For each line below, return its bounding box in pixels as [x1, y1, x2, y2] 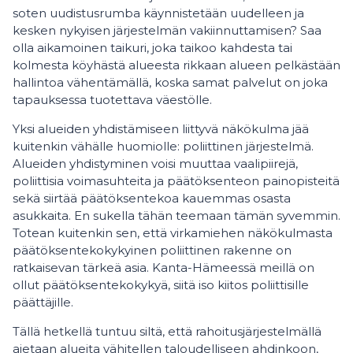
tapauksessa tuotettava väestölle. [13, 92, 212, 107]
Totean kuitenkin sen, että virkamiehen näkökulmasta [13, 225, 333, 240]
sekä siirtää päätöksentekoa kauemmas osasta [13, 191, 291, 206]
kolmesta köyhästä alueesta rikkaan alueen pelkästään [13, 58, 340, 72]
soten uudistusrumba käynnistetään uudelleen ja [13, 6, 304, 20]
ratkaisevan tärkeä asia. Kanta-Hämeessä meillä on [13, 260, 314, 275]
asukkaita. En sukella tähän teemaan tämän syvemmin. [13, 208, 340, 223]
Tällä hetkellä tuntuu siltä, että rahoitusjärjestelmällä [13, 324, 321, 339]
